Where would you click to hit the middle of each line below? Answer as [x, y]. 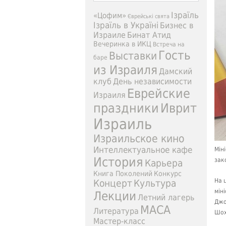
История [118, 162]
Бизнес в [177, 25]
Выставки [133, 56]
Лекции [115, 196]
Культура [155, 183]
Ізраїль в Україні [126, 25]
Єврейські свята [149, 16]
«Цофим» [110, 16]
